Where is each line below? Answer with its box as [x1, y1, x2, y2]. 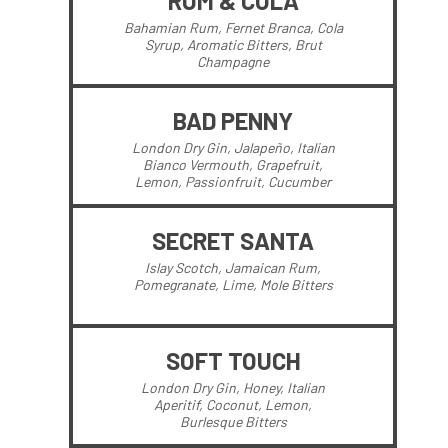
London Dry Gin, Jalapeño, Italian [131, 139, 335, 156]
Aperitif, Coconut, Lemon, [154, 396, 312, 413]
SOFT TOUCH [165, 346, 301, 375]
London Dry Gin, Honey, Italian [141, 379, 325, 396]
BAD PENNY [173, 106, 293, 135]
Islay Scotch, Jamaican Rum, [145, 259, 321, 276]
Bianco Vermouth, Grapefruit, [143, 156, 323, 173]
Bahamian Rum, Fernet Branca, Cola [123, 19, 343, 36]
